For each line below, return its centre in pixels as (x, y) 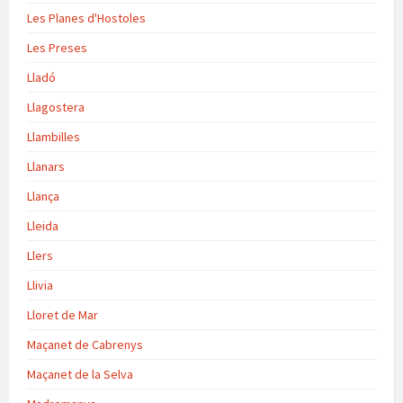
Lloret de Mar (63, 314)
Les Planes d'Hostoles (86, 18)
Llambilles (54, 136)
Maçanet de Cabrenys (85, 344)
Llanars (46, 166)
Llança (43, 196)
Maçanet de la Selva (80, 374)
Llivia (40, 285)
